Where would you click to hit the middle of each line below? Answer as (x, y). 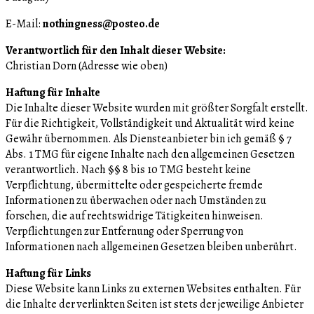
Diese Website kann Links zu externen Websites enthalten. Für (153, 288)
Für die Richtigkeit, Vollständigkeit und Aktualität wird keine (150, 123)
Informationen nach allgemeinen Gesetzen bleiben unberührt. (151, 246)
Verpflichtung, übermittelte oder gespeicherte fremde (134, 185)
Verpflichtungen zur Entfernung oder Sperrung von (124, 231)
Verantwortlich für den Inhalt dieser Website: (116, 50)
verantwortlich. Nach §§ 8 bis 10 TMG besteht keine (128, 169)
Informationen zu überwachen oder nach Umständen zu (136, 200)
